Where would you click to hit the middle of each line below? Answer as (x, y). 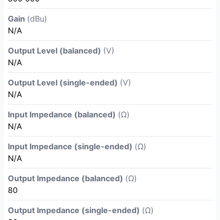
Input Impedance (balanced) (63, 114)
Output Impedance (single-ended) (75, 210)
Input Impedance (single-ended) (71, 146)
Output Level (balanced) (55, 51)
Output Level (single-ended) (64, 82)
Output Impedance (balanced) (67, 178)
